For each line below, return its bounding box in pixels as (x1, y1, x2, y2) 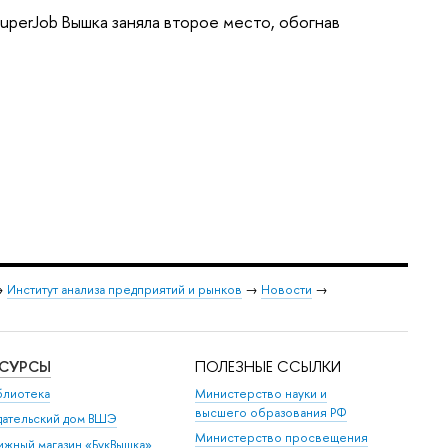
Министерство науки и (195, 385, 328, 403)
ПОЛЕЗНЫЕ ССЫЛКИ (195, 355, 342, 377)
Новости (261, 281, 312, 299)
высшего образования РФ (195, 404, 348, 422)
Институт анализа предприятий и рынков (7, 281, 242, 299)
